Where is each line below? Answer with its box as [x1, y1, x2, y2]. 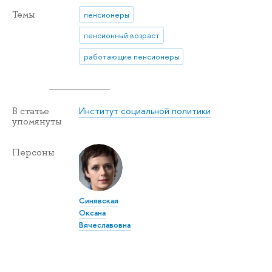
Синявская [79, 194, 119, 206]
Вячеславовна [79, 219, 131, 230]
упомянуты [12, 115, 62, 127]
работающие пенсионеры [83, 50, 179, 62]
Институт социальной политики [79, 104, 211, 117]
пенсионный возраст [83, 30, 160, 41]
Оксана [79, 206, 106, 218]
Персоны [12, 146, 55, 158]
